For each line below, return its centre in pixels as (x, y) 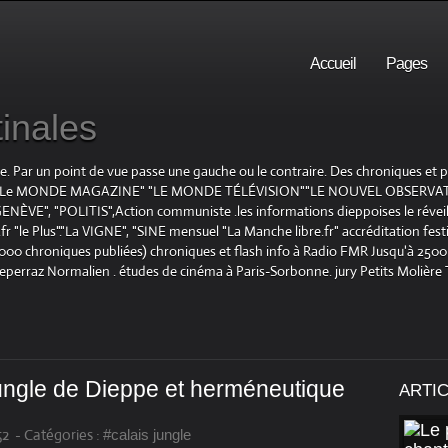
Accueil (333, 63)
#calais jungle (147, 435)
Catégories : (62, 435)
